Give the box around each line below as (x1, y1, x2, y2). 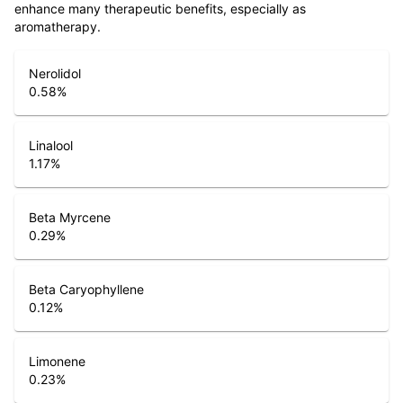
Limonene (29, 353, 85, 369)
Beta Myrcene (29, 209, 111, 225)
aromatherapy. (14, 18, 101, 34)
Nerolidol (29, 65, 81, 81)
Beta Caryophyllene (29, 281, 144, 297)
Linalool (29, 137, 73, 153)
